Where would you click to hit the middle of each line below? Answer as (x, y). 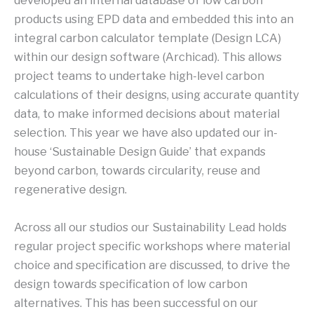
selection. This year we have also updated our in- (146, 133)
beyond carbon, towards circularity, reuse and (137, 171)
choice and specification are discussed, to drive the (152, 265)
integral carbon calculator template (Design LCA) (148, 38)
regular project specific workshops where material (152, 246)
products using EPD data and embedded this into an (154, 19)
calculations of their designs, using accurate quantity (157, 95)
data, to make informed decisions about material (147, 114)
